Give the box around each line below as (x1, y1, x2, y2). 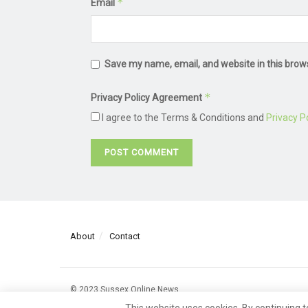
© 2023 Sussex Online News (70, 284, 179, 294)
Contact (109, 230, 140, 241)
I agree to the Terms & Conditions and (100, 111, 266, 123)
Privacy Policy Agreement (91, 91, 204, 103)
